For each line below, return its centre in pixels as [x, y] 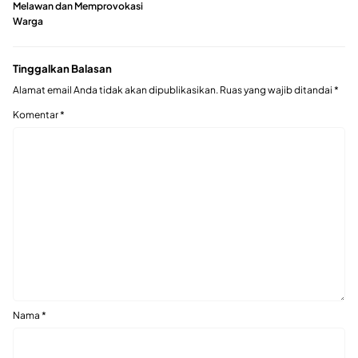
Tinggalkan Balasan [62, 69]
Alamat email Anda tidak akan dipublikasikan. [115, 90]
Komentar [36, 115]
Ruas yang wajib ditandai [277, 90]
